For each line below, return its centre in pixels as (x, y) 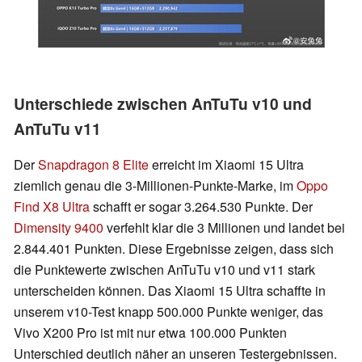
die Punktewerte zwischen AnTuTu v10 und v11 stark (164, 270)
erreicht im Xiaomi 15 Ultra (226, 165)
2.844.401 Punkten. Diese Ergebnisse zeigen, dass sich (174, 249)
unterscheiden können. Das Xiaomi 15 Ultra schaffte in (170, 291)
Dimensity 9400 (59, 228)
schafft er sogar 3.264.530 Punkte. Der (201, 207)
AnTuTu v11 (57, 129)
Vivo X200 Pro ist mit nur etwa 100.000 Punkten (150, 333)
